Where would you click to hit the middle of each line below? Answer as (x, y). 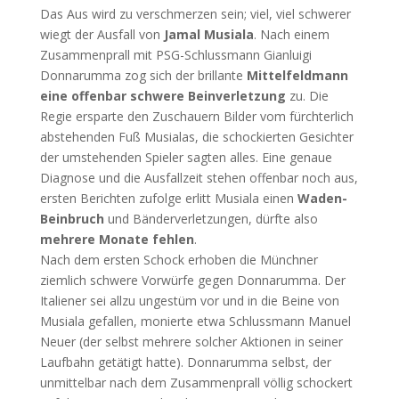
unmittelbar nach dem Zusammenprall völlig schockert (196, 383)
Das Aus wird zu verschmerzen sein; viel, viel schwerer (195, 14)
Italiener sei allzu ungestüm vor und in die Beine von (189, 301)
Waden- (322, 198)
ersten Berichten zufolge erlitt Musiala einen (168, 198)
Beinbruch (72, 219)
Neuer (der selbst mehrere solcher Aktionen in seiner (191, 342)
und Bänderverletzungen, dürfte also (211, 219)
